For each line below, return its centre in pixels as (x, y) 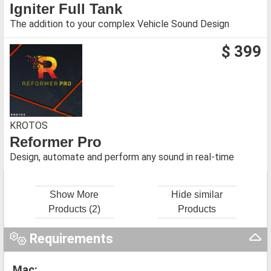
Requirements (70, 238)
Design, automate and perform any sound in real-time (122, 157)
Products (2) (74, 209)
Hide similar (197, 194)
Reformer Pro (56, 142)
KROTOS (29, 125)
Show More (74, 194)
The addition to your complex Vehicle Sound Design (119, 24)
